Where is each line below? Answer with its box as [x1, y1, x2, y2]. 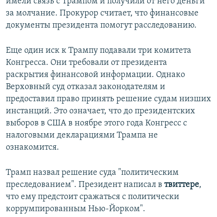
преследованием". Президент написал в [6, 180, 164, 190]
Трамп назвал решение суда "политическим [6, 168, 179, 178]
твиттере [164, 180, 199, 190]
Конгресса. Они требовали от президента [6, 58, 167, 68]
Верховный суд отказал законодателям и [6, 82, 165, 92]
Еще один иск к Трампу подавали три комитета [6, 46, 191, 56]
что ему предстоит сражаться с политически [6, 192, 179, 202]
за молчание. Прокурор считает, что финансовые [6, 9, 199, 18]
